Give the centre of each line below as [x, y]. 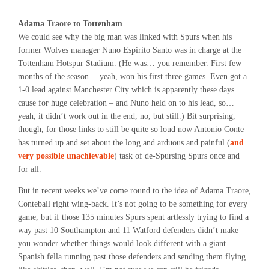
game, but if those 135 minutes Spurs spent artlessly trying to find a [133, 217]
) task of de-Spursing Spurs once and [177, 156]
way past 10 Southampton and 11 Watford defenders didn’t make [128, 230]
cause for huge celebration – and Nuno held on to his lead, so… [126, 103]
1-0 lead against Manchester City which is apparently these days [126, 90]
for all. [30, 169]
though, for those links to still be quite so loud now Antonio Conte [131, 129]
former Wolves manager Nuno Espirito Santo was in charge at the [130, 50]
